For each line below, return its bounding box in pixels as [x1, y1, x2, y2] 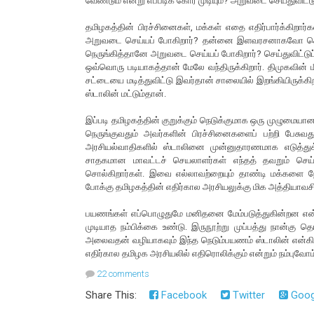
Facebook [158, 289, 207, 302]
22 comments [97, 268, 149, 280]
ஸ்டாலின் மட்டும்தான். [86, 88, 168, 100]
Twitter [230, 289, 265, 302]
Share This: [86, 289, 142, 302]
